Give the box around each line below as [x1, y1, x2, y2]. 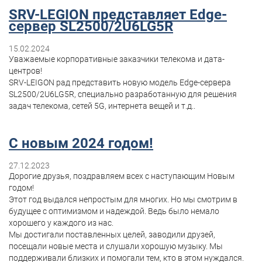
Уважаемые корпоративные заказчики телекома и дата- [9, 54, 225, 64]
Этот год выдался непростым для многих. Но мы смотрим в [9, 195, 237, 205]
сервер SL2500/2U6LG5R [9, 18, 173, 35]
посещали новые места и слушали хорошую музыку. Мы [9, 242, 223, 251]
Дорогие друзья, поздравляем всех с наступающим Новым [9, 171, 235, 181]
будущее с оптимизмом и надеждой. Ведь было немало [9, 206, 219, 216]
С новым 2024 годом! [9, 135, 153, 152]
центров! [9, 66, 42, 76]
